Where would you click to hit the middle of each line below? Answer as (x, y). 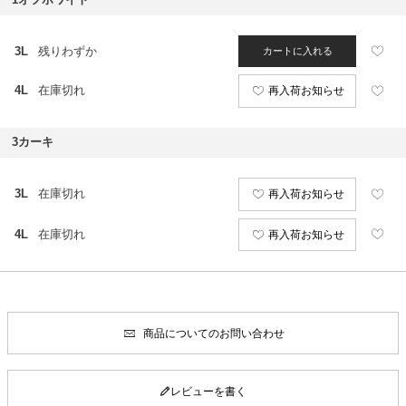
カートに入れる (297, 51)
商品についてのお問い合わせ (213, 333)
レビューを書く (208, 392)
